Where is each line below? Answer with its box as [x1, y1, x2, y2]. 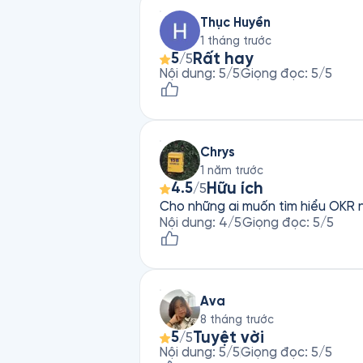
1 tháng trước [200, 34, 271, 47]
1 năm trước [200, 164, 263, 177]
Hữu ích [207, 180, 263, 197]
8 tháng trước [200, 313, 274, 326]
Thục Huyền [200, 15, 271, 29]
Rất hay [193, 50, 254, 67]
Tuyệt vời [193, 329, 264, 346]
